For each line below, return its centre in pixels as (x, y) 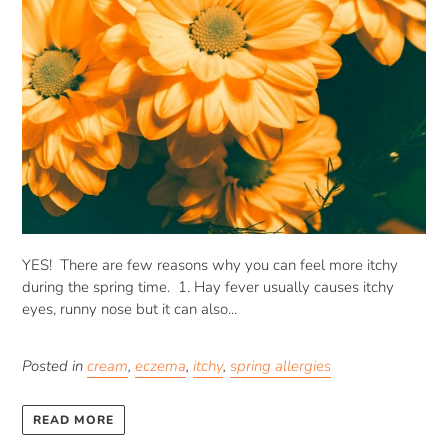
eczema (160, 366)
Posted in (54, 366)
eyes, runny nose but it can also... (129, 309)
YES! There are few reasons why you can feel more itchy (210, 265)
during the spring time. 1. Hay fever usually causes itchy (208, 287)
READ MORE (73, 419)
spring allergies (280, 366)
